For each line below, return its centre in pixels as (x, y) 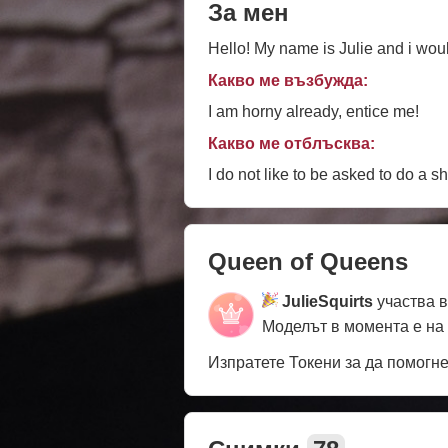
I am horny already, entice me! (313, 112)
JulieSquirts (327, 302)
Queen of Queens (308, 262)
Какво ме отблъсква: (291, 144)
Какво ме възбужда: (288, 81)
